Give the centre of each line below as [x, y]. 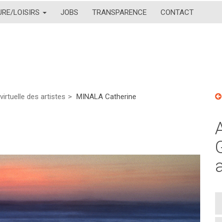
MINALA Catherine [106, 97]
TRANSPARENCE [119, 12]
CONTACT [177, 12]
